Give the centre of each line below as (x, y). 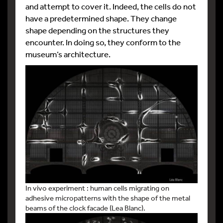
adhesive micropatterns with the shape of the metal (108, 198)
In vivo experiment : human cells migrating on (97, 188)
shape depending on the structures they (97, 30)
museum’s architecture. (68, 54)
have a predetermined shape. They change (101, 18)
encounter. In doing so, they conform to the (103, 42)
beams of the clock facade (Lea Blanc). (85, 208)
